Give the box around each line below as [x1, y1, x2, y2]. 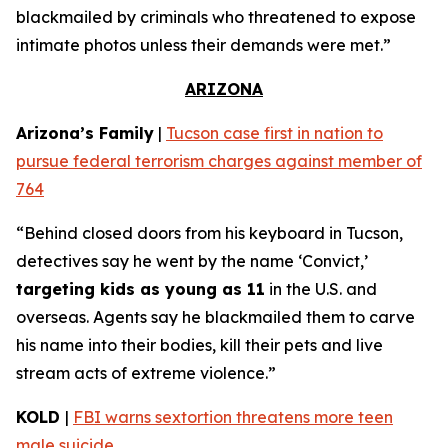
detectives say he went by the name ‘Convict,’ [16, 251, 368, 271]
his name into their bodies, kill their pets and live [16, 335, 383, 355]
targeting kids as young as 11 [16, 279, 265, 299]
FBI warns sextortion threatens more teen [73, 407, 393, 427]
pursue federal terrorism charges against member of [16, 151, 422, 171]
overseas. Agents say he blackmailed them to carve [16, 307, 415, 327]
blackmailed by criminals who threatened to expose [16, 7, 416, 27]
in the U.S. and [265, 279, 377, 299]
